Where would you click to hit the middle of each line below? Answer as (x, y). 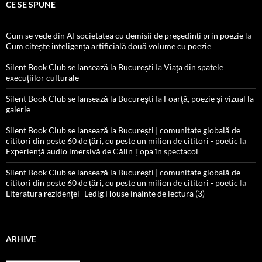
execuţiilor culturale (42, 78)
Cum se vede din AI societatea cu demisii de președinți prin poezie (125, 36)
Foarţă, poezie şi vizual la (209, 99)
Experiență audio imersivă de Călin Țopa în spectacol (102, 151)
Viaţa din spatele (194, 67)
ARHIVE (21, 239)
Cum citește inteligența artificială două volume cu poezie (108, 46)
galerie (18, 109)
